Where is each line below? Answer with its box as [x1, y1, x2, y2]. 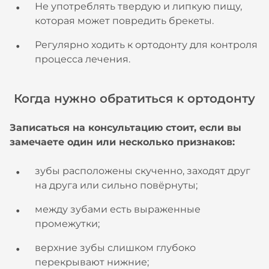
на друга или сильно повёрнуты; [35, 180, 198, 191]
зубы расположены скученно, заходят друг [35, 165, 250, 177]
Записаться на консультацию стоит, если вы [10, 122, 241, 133]
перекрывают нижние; [35, 256, 149, 268]
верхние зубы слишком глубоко [35, 242, 196, 253]
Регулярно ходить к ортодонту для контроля [35, 39, 258, 50]
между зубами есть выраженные [35, 204, 201, 215]
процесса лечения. [35, 53, 130, 65]
